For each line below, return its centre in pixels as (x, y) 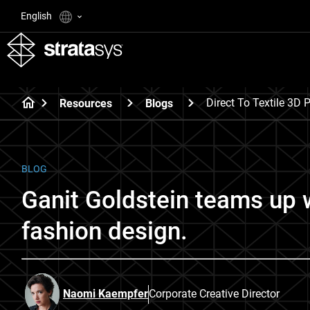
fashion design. (104, 231)
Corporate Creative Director (214, 294)
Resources (86, 103)
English (37, 16)
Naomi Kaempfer (106, 294)
